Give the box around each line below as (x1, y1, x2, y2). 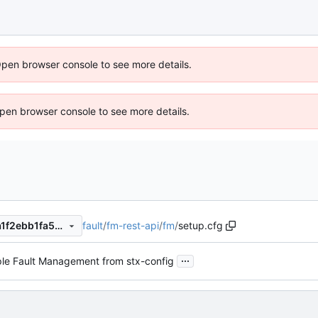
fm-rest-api (106, 219, 159, 231)
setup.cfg (178, 219, 223, 231)
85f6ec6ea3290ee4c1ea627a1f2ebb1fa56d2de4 (54, 219, 62, 232)
